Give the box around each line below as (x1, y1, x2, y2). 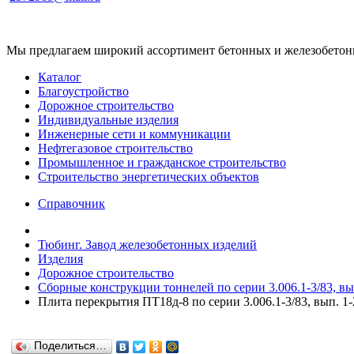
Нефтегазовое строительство (38, 141, 193, 155)
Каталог (38, 70, 81, 84)
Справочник (38, 197, 105, 210)
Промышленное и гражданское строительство (38, 156, 286, 169)
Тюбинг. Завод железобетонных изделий (38, 238, 257, 251)
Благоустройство (38, 85, 129, 98)
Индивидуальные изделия (38, 113, 179, 126)
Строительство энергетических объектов (38, 170, 259, 183)
